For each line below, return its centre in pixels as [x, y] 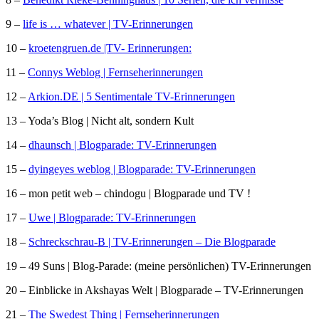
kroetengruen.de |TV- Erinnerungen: [110, 48]
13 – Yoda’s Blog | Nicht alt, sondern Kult [100, 120]
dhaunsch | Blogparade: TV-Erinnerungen [122, 145]
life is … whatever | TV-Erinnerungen [108, 23]
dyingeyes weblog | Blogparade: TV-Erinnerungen [142, 169]
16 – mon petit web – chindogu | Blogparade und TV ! [128, 193]
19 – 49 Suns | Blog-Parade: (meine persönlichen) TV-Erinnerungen [158, 266]
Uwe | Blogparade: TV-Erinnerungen [112, 217]
